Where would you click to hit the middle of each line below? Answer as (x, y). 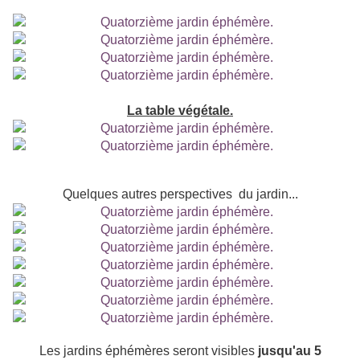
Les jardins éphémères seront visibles (148, 351)
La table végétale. (180, 111)
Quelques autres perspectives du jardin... (180, 194)
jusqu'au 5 (289, 351)
